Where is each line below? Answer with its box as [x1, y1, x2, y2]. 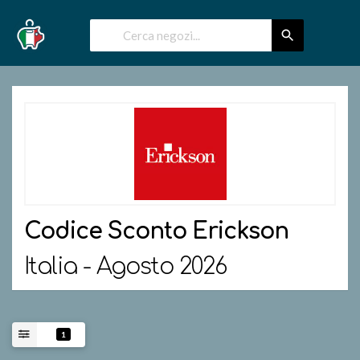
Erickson [192, 219, 288, 244]
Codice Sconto [24, 219, 186, 244]
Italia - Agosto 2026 [24, 254, 227, 280]
